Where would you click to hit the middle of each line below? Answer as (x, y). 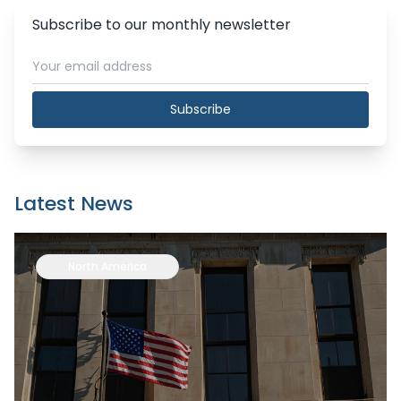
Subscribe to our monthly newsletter (162, 25)
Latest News (74, 204)
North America (107, 266)
